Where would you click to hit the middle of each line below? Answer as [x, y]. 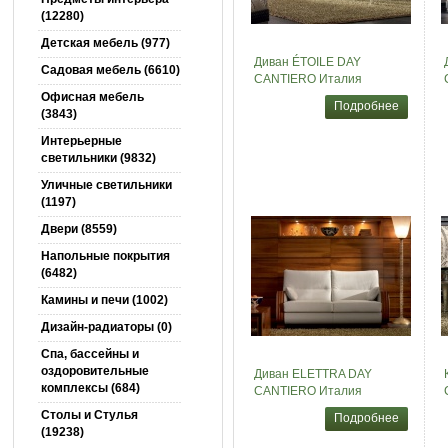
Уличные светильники [106, 185]
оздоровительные [94, 371]
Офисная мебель [92, 97]
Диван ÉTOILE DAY [307, 62]
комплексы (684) [90, 388]
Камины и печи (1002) [104, 300]
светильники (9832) [98, 158]
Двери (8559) [78, 229]
